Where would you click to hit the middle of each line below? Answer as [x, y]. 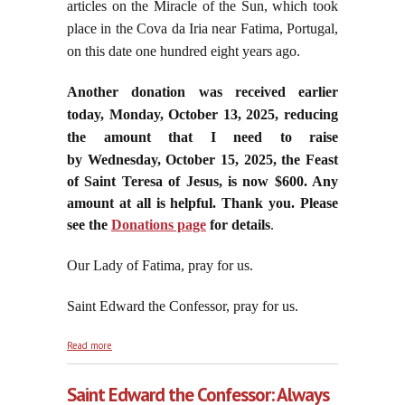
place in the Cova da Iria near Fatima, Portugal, [202, 29]
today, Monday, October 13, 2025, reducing [202, 115]
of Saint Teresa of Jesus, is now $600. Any [202, 182]
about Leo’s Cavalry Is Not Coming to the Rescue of [219, 343]
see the [89, 225]
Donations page [159, 225]
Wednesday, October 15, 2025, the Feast [213, 160]
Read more [89, 346]
